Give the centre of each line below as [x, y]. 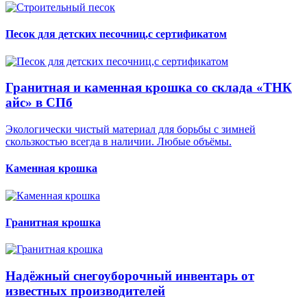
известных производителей [85, 291]
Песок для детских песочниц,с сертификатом [116, 34]
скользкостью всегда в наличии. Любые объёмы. [119, 142]
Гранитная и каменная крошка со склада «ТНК [149, 88]
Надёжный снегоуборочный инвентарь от [130, 275]
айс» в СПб [39, 103]
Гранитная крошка [53, 222]
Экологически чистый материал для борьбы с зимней [131, 130]
